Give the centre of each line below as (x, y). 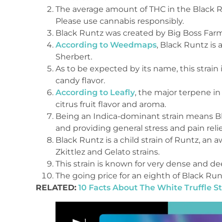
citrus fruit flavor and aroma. (111, 104)
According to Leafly (95, 92)
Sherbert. (74, 56)
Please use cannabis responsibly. (120, 21)
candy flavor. (80, 80)
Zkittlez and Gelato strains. (108, 152)
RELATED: (56, 187)
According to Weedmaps (106, 45)
